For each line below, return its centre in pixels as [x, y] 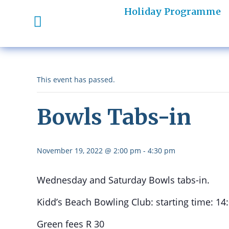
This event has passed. [76, 79]
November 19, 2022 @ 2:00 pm [89, 151]
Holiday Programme [172, 12]
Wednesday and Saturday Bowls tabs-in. [123, 180]
